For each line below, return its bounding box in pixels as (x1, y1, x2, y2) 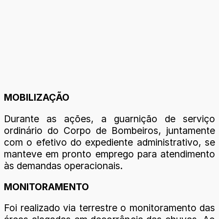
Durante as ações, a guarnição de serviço (4, 112, 215, 125)
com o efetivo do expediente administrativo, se (4, 136, 215, 148)
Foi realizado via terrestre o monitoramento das (4, 201, 215, 214)
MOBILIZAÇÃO (4, 91, 69, 104)
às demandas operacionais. (4, 159, 123, 172)
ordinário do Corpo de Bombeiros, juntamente (4, 124, 215, 136)
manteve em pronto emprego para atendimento (4, 148, 215, 160)
